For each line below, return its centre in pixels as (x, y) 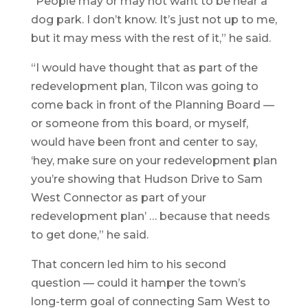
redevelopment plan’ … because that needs (150, 216)
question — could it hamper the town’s (138, 283)
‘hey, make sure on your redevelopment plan (154, 160)
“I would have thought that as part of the (144, 67)
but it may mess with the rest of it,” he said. (151, 38)
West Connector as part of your (118, 197)
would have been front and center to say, (144, 142)
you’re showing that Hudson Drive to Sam (146, 179)
